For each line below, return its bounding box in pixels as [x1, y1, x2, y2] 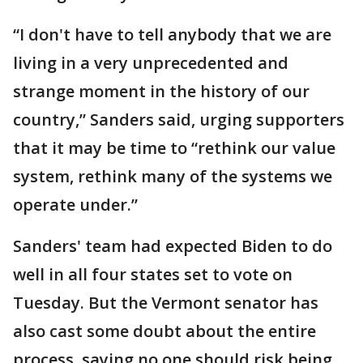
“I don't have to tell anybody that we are [13, 23, 331, 45]
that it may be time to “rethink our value [13, 137, 335, 159]
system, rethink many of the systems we [13, 165, 332, 187]
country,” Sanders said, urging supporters [13, 109, 344, 130]
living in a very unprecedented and [13, 52, 288, 74]
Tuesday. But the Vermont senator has [13, 292, 318, 314]
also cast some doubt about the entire [13, 320, 316, 342]
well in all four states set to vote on [13, 263, 293, 285]
